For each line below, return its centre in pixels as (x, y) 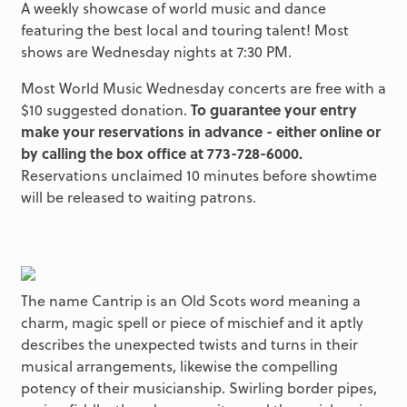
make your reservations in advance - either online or (200, 131)
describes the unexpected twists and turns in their (189, 344)
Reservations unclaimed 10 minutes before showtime (199, 174)
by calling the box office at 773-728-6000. (161, 153)
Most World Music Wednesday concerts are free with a (203, 87)
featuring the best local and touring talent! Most (184, 29)
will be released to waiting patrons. (138, 196)
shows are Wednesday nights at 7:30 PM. (156, 51)
